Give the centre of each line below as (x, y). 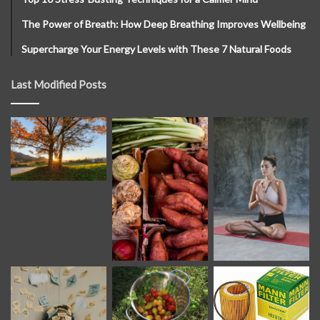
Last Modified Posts (59, 84)
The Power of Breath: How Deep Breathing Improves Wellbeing (164, 24)
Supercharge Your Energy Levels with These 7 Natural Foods (156, 49)
